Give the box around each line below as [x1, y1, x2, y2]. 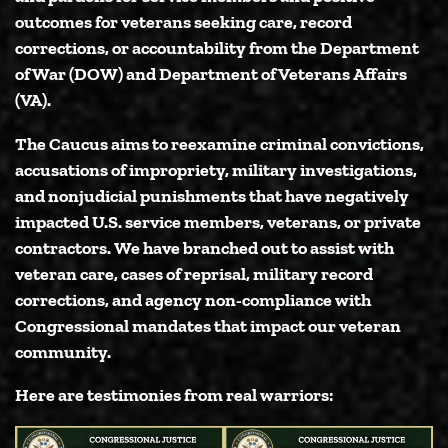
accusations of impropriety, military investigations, [15, 158, 417, 180]
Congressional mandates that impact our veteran [15, 314, 401, 336]
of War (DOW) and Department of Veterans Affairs [15, 63, 407, 85]
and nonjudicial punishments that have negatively [15, 184, 409, 206]
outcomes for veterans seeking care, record [15, 11, 352, 33]
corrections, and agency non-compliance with [15, 288, 371, 310]
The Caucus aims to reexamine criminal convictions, [15, 132, 424, 154]
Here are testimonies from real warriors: [15, 384, 333, 406]
